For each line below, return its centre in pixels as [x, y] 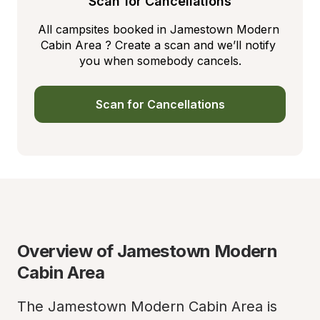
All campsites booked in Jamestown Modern [158, 29]
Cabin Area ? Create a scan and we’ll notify [158, 45]
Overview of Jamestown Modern [147, 251]
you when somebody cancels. [160, 61]
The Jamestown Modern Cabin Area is [147, 306]
